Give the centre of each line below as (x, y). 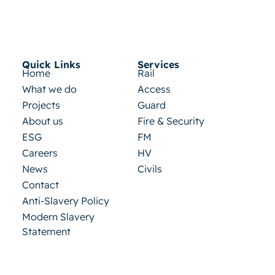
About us (43, 121)
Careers (40, 153)
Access (154, 89)
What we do (49, 89)
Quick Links (51, 64)
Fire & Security (171, 121)
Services (158, 64)
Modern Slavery (58, 217)
